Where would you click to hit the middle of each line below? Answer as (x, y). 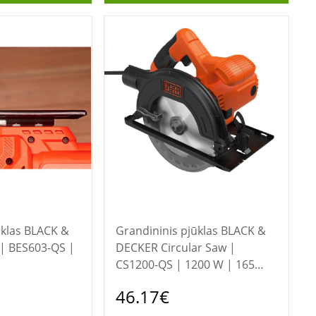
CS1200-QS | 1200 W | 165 (185, 265)
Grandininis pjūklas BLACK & (168, 231)
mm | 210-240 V (158, 281)
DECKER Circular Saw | (175, 248)
